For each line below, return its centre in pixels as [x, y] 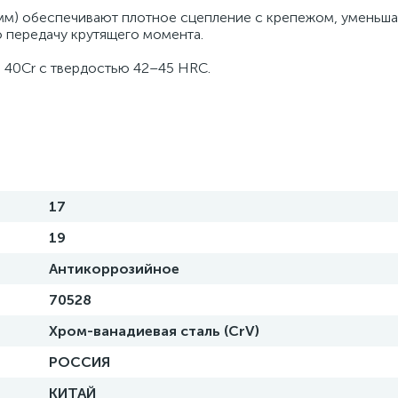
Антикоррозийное [114, 269]
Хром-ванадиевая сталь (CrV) [154, 331]
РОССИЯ [80, 362]
